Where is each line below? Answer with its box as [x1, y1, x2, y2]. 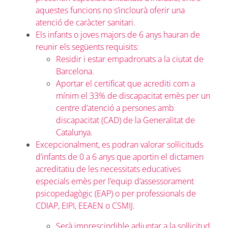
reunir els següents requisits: [35, 41, 139, 52]
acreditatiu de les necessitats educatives [35, 163, 181, 175]
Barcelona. [55, 65, 94, 77]
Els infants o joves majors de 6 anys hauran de [35, 28, 200, 40]
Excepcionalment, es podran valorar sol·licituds [35, 138, 203, 150]
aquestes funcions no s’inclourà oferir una [35, 4, 185, 16]
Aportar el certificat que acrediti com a [55, 77, 195, 89]
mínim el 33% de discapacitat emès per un [55, 90, 210, 101]
